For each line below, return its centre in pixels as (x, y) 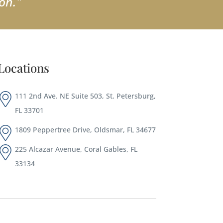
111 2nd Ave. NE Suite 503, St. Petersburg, (85, 96)
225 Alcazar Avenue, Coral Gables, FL (76, 149)
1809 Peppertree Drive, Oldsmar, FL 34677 (85, 129)
